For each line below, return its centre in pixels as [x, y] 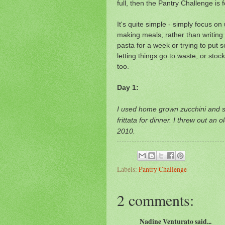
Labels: [128, 169]
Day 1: [128, 88]
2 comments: [155, 200]
